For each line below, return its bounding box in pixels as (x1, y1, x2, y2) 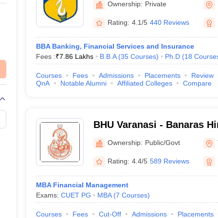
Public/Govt (145, 138, 180, 146)
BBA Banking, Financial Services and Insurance (36, 42, 194, 50)
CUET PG (60, 191, 91, 199)
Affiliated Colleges (117, 79, 172, 87)
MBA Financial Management (36, 181, 128, 189)
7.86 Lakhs (59, 53, 93, 60)
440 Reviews (149, 18, 189, 26)
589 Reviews (149, 157, 189, 165)
